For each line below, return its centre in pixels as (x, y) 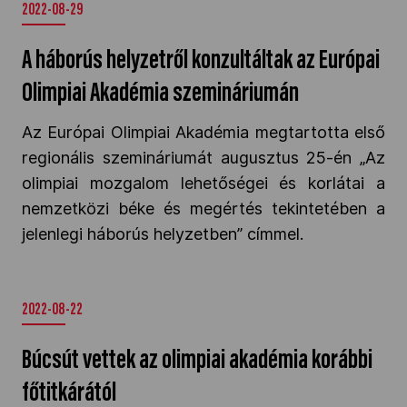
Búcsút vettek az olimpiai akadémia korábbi (197, 362)
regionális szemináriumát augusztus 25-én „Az (203, 158)
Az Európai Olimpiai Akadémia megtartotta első (203, 132)
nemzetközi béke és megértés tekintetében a (203, 208)
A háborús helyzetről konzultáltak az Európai (201, 62)
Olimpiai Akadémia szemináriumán (160, 94)
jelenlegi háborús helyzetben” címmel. (163, 234)
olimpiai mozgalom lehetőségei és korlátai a (203, 183)
